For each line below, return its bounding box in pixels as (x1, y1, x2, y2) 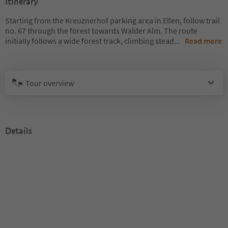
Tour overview (25, 77, 74, 88)
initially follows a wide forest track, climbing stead (5, 36, 174, 46)
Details (5, 126, 32, 136)
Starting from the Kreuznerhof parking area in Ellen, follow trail (5, 15, 220, 25)
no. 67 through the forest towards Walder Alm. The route (5, 25, 197, 36)
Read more (185, 36, 222, 46)
